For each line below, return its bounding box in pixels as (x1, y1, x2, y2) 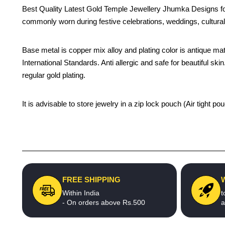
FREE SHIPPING (62, 175, 121, 184)
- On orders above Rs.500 (62, 198, 145, 206)
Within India (62, 189, 99, 197)
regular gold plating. (22, 71, 87, 79)
